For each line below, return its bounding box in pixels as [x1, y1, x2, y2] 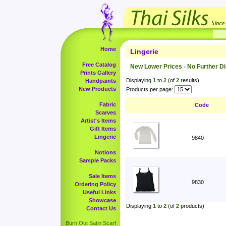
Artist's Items [81, 118, 116, 124]
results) [179, 77, 199, 83]
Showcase [89, 197, 116, 203]
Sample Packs [79, 157, 116, 163]
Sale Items [89, 173, 116, 179]
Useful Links [83, 189, 116, 195]
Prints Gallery [80, 70, 116, 76]
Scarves [95, 109, 116, 116]
